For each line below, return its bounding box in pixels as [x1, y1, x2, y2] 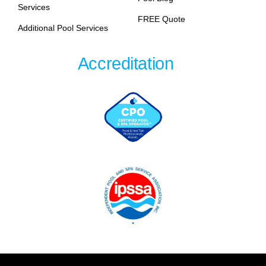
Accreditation [77, 54, 174, 74]
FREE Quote [137, 14, 185, 24]
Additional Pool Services [17, 23, 108, 33]
